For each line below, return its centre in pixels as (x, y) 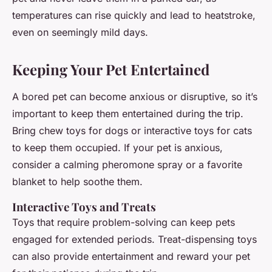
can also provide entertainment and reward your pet (131, 257)
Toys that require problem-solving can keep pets (124, 223)
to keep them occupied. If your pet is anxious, (117, 148)
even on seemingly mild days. (80, 32)
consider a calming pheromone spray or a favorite (127, 165)
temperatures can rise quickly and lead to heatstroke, (134, 15)
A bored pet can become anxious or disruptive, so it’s (135, 97)
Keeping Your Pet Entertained (111, 70)
